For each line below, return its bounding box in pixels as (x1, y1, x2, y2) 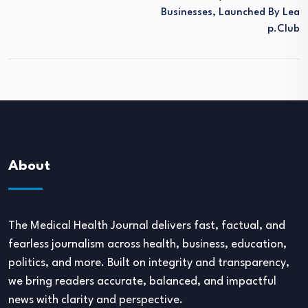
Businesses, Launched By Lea (161, 8, 300, 19)
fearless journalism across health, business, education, (8, 239, 287, 251)
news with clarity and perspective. (8, 294, 183, 307)
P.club (267, 24, 300, 35)
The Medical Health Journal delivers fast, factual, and (8, 220, 285, 232)
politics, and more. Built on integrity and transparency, (8, 257, 289, 269)
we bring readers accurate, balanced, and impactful (8, 276, 276, 288)
